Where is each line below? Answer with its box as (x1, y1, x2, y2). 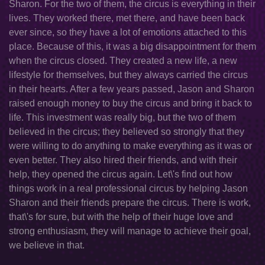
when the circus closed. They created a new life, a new (9, 56, 237, 66)
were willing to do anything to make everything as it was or (9, 141, 252, 151)
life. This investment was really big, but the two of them (9, 112, 236, 122)
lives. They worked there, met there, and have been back (9, 13, 245, 23)
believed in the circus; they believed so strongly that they (9, 127, 244, 137)
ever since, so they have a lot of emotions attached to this (9, 27, 247, 37)
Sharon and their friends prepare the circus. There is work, (9, 198, 251, 208)
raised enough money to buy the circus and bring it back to (9, 98, 252, 108)
